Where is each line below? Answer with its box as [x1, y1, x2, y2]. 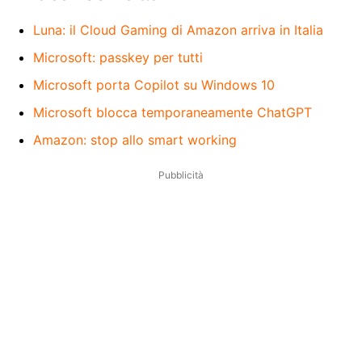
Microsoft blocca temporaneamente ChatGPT [33, 103, 312, 120]
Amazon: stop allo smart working [33, 131, 237, 148]
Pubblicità [158, 168, 204, 181]
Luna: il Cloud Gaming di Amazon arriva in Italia [33, 21, 323, 38]
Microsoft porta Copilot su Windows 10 [33, 76, 275, 93]
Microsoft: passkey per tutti [33, 48, 203, 65]
